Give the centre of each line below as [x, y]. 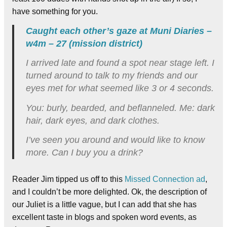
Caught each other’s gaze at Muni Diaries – [119, 31]
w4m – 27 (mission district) [84, 43]
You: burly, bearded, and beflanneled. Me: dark [120, 108]
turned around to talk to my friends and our [111, 76]
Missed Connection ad [165, 179]
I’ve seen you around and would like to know [115, 140]
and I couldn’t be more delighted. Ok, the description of [109, 192]
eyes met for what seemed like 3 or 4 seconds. [120, 88]
